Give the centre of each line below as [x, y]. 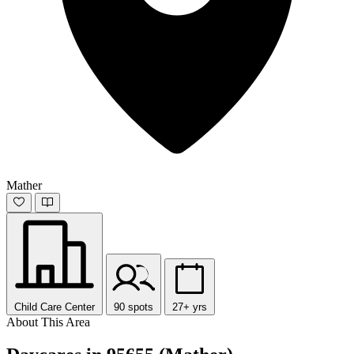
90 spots [134, 307]
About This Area [48, 322]
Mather [24, 185]
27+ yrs [190, 307]
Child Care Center [55, 307]
